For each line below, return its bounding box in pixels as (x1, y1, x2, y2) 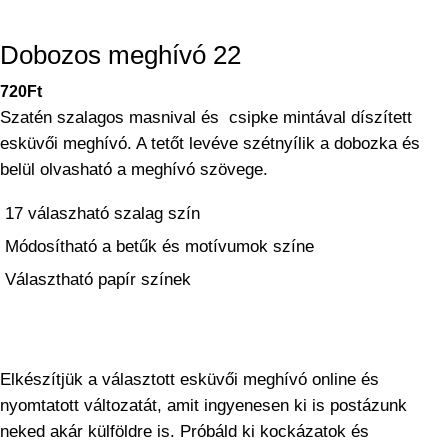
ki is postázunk (289, 396, 407, 414)
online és (307, 370, 379, 388)
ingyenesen (204, 396, 289, 414)
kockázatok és (260, 422, 369, 440)
